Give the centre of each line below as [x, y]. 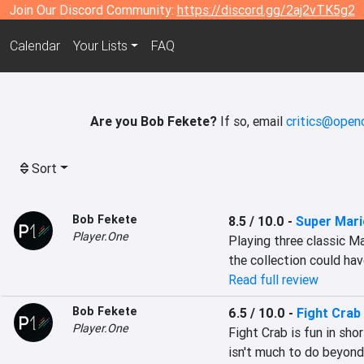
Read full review [273, 279]
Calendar [35, 46]
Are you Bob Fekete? [153, 121]
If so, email [251, 121]
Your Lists [100, 46]
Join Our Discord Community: [93, 10]
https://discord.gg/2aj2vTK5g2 [266, 10]
